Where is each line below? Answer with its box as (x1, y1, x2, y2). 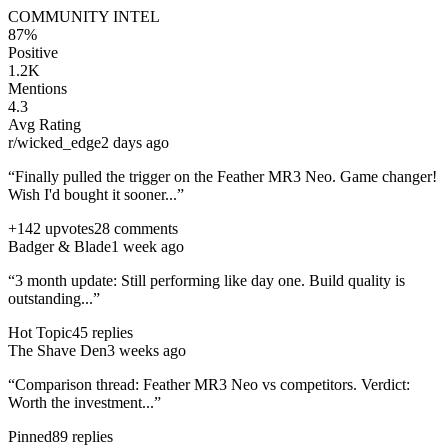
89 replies (52, 427, 113, 445)
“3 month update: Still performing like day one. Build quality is (8, 271, 405, 289)
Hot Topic (8, 323, 72, 341)
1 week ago (111, 237, 184, 255)
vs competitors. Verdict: (258, 375, 410, 393)
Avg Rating (8, 115, 81, 133)
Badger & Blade (8, 237, 111, 255)
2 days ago (101, 133, 169, 151)
